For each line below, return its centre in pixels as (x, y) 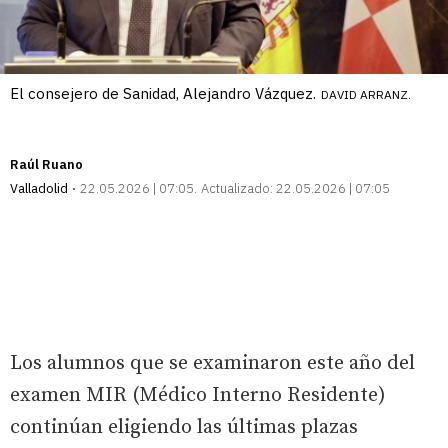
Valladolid (39, 188)
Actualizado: (237, 188)
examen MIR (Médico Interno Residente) (198, 395)
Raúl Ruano (46, 164)
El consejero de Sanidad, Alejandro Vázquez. (163, 93)
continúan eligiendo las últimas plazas (184, 427)
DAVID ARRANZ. (366, 94)
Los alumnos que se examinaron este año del (212, 363)
